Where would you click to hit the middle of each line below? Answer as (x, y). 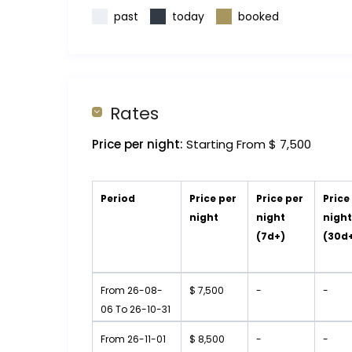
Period (118, 199)
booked (258, 17)
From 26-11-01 (133, 339)
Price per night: (137, 145)
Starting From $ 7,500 (247, 145)
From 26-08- (132, 291)
